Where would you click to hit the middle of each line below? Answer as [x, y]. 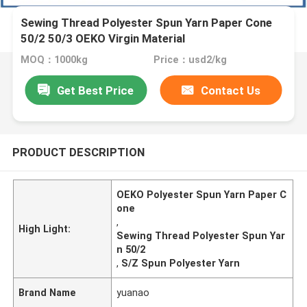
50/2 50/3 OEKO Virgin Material [103, 39]
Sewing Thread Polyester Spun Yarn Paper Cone [147, 23]
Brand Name [48, 292]
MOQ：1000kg [54, 60]
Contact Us [231, 90]
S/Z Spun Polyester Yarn [181, 263]
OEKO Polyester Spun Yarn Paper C [202, 194]
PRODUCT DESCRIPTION [78, 152]
